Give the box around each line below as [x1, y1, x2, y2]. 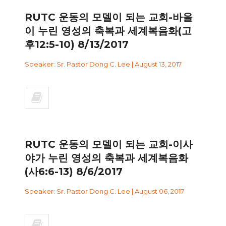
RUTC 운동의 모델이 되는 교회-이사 [25, 138, 193, 150]
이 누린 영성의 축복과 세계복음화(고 [25, 24, 192, 37]
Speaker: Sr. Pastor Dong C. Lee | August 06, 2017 [25, 187, 184, 195]
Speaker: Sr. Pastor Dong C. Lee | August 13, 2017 [25, 60, 182, 68]
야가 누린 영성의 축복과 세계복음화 [25, 151, 188, 164]
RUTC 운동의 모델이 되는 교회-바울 [25, 11, 193, 23]
